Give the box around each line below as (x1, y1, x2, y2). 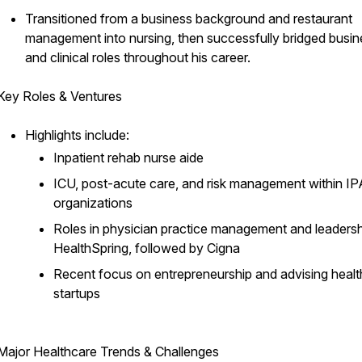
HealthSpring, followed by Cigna (53, 240, 240, 256)
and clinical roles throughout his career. (25, 49, 250, 65)
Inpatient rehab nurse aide (53, 149, 204, 166)
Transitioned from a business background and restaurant (25, 11, 352, 27)
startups (53, 285, 100, 301)
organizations (53, 195, 133, 211)
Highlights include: (25, 127, 129, 143)
